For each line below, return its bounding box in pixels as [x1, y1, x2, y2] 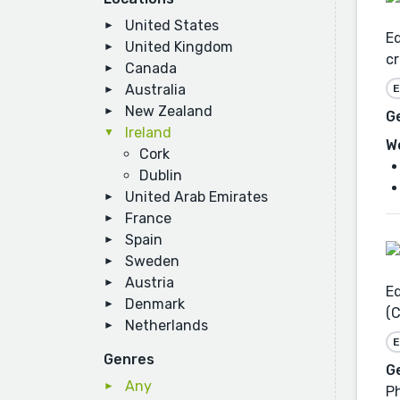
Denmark [125, 296, 185, 312]
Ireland [125, 124, 171, 141]
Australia [125, 81, 186, 98]
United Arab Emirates [125, 188, 268, 205]
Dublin [139, 167, 182, 184]
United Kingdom [125, 38, 233, 55]
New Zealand [125, 103, 212, 120]
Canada [125, 60, 177, 77]
